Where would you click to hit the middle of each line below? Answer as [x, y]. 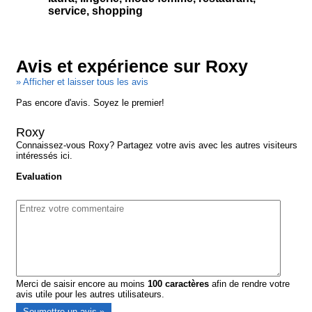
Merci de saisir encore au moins [82, 284]
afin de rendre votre [250, 284]
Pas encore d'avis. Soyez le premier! [91, 103]
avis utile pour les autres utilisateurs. [91, 295]
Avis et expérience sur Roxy [132, 67]
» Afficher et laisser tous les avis [83, 82]
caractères [186, 284]
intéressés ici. [45, 156]
